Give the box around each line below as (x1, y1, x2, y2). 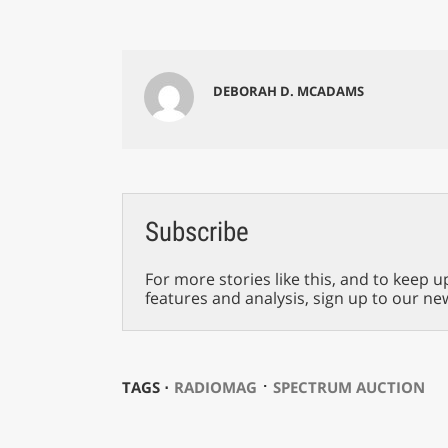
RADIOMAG (173, 377, 257, 398)
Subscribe (144, 216, 249, 249)
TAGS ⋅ (121, 377, 169, 398)
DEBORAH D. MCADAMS (213, 81, 365, 100)
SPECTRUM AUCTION (272, 377, 425, 398)
